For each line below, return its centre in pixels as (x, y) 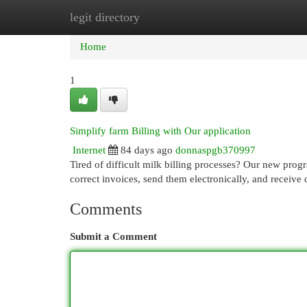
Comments (106, 209)
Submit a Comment (113, 236)
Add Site (251, 17)
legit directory (105, 17)
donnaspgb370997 (216, 150)
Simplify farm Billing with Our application (160, 131)
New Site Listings (174, 17)
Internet (89, 150)
